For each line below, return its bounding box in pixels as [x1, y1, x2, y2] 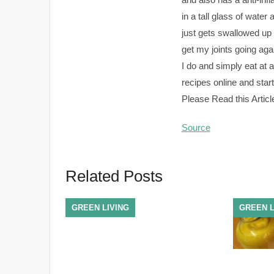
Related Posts [65, 167, 163, 185]
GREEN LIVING [71, 203, 129, 212]
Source [181, 122, 210, 133]
